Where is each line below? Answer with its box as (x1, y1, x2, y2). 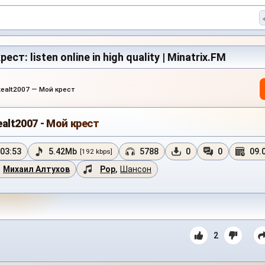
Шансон (120, 164, 151, 174)
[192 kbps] (80, 147, 112, 156)
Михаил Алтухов (3, 164, 70, 174)
